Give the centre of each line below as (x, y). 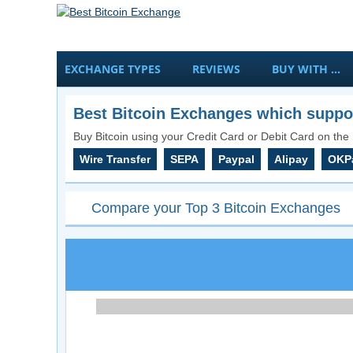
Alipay (291, 159)
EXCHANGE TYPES (113, 69)
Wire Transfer (115, 159)
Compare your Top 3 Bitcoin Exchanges (216, 208)
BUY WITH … (306, 69)
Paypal (236, 159)
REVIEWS (216, 69)
